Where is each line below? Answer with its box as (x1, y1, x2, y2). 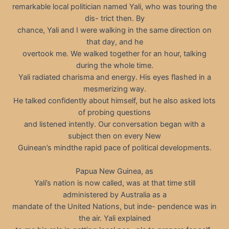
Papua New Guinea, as (76, 166, 153, 176)
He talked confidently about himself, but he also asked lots (13, 96, 216, 105)
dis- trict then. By (84, 13, 145, 23)
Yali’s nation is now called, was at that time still (34, 178, 195, 188)
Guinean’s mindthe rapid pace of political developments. (17, 143, 212, 152)
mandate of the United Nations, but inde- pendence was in (12, 201, 217, 211)
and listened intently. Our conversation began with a (24, 119, 205, 129)
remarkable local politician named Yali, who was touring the (12, 2, 217, 11)
